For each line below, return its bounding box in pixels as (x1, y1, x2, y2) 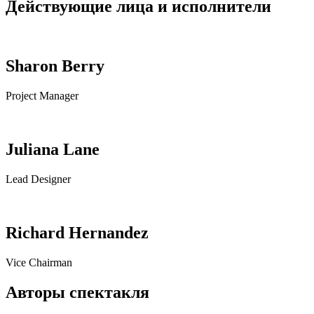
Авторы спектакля (6, 282, 149, 301)
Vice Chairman (6, 256, 72, 268)
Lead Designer (6, 172, 71, 185)
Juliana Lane (6, 140, 100, 159)
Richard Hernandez (6, 223, 149, 242)
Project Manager (6, 90, 78, 102)
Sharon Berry (6, 57, 104, 76)
